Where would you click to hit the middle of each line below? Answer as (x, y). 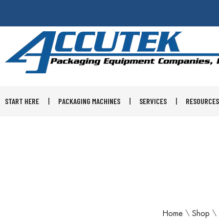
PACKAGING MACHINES (89, 101)
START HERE (22, 101)
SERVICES (153, 101)
